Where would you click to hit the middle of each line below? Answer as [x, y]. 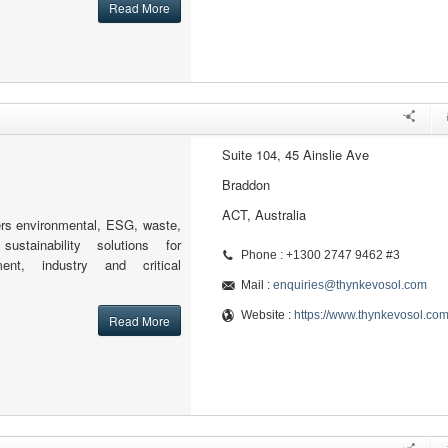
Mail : [256, 285]
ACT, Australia [263, 214]
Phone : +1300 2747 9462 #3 [320, 255]
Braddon [245, 184]
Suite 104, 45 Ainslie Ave [295, 154]
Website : [267, 315]
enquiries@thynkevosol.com [349, 285]
